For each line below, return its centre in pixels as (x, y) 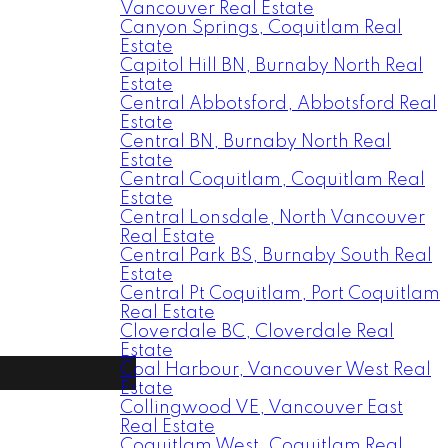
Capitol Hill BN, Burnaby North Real (271, 66)
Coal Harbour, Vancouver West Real (275, 370)
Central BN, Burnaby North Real (255, 142)
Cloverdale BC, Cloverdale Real (257, 332)
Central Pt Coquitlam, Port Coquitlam (280, 294)
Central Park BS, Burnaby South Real (276, 256)
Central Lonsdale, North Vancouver (272, 218)
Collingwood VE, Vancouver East (261, 408)
